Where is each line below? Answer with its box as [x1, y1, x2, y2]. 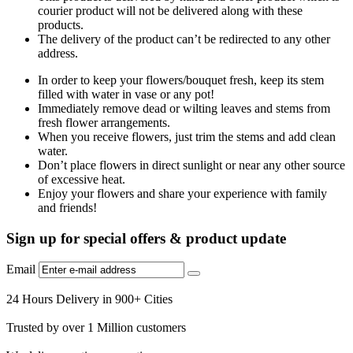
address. [38, 46, 78, 60]
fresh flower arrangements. [38, 115, 170, 129]
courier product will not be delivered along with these [38, 3, 303, 17]
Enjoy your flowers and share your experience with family [38, 186, 327, 200]
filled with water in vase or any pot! [38, 87, 214, 101]
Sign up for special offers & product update [6, 229, 286, 247]
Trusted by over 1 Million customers [6, 321, 186, 335]
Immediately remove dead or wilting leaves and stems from [38, 101, 330, 115]
